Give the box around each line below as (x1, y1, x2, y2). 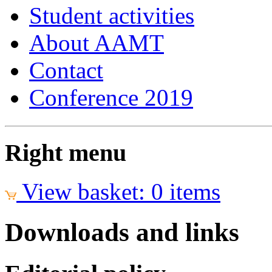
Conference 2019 (29, 84, 193, 110)
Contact (29, 57, 103, 83)
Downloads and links (5, 218, 239, 247)
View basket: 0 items (22, 178, 220, 205)
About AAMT (29, 30, 164, 56)
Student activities (29, 2, 194, 29)
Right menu (5, 138, 126, 166)
